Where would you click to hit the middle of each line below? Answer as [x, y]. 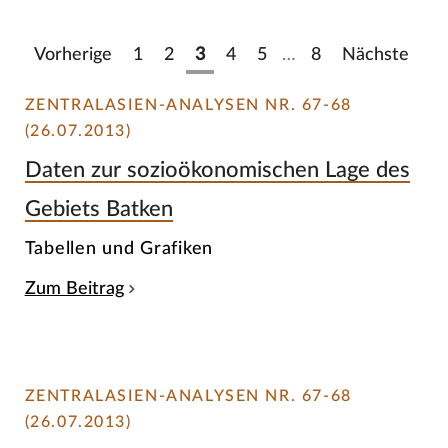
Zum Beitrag [74, 289]
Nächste [375, 55]
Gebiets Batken [98, 208]
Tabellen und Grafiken [119, 249]
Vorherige [72, 55]
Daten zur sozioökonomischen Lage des [217, 169]
